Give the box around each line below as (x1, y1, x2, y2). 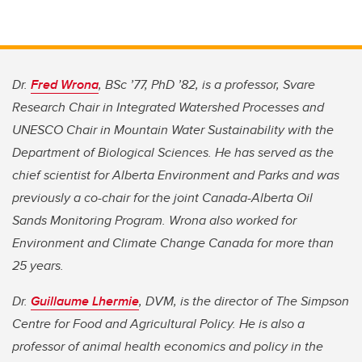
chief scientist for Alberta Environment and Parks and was (12, 165, 339, 184)
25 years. (12, 255, 64, 275)
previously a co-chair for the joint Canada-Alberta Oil (12, 187, 313, 207)
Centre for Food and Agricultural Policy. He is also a (12, 314, 305, 333)
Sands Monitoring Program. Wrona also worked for (12, 210, 297, 229)
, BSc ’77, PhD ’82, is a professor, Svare (99, 74, 315, 94)
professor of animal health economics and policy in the (12, 336, 323, 356)
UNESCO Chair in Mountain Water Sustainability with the (12, 120, 334, 139)
